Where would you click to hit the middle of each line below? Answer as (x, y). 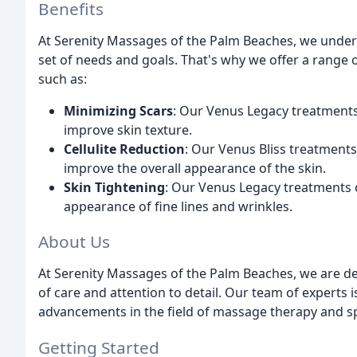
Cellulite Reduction (124, 149)
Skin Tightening (114, 187)
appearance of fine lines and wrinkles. (178, 206)
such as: (63, 78)
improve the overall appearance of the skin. (195, 168)
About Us (74, 242)
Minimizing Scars (118, 110)
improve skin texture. (128, 129)
